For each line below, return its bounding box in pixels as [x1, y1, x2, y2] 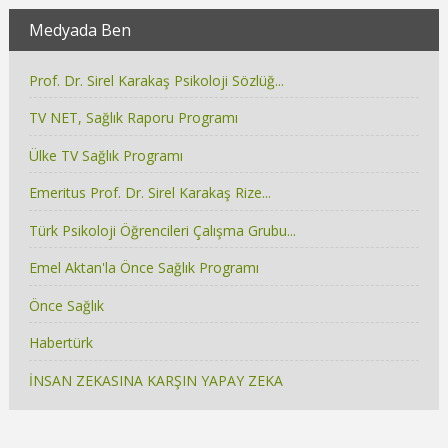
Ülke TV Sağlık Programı [28, 145, 183, 165]
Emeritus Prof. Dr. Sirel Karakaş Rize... [28, 183, 271, 203]
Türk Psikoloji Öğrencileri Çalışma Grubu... [28, 220, 296, 240]
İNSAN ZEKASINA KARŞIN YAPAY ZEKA [28, 370, 283, 390]
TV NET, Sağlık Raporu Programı [28, 108, 238, 128]
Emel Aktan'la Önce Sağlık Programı [28, 258, 259, 278]
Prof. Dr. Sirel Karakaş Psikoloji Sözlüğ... [28, 70, 284, 90]
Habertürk [28, 333, 93, 353]
